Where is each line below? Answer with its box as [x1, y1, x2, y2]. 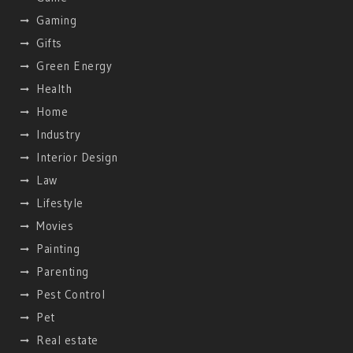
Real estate [36, 332, 98, 347]
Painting [36, 240, 80, 256]
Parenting [36, 263, 89, 279]
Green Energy [36, 58, 113, 73]
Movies [36, 217, 74, 233]
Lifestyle [36, 195, 84, 210]
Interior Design [36, 149, 118, 165]
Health [36, 80, 72, 96]
